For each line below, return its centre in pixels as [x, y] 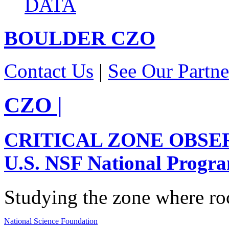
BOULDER [55, 38]
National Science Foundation [51, 221]
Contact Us [49, 71]
